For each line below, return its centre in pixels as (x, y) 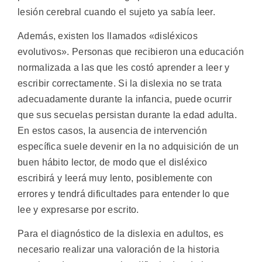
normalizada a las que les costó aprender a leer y (124, 68)
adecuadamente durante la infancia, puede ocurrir (125, 99)
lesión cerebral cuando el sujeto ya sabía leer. (117, 12)
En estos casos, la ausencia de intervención (112, 131)
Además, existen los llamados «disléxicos (108, 36)
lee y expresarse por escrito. (78, 210)
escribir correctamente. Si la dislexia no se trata (120, 84)
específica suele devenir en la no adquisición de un (128, 147)
